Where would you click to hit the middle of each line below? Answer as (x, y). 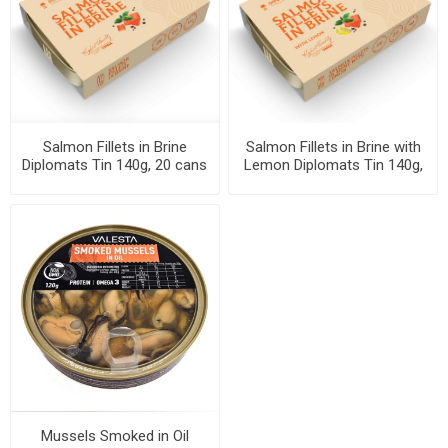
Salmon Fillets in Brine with (333, 147)
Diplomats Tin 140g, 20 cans (115, 165)
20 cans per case (333, 183)
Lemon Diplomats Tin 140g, (333, 165)
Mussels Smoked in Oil (114, 436)
